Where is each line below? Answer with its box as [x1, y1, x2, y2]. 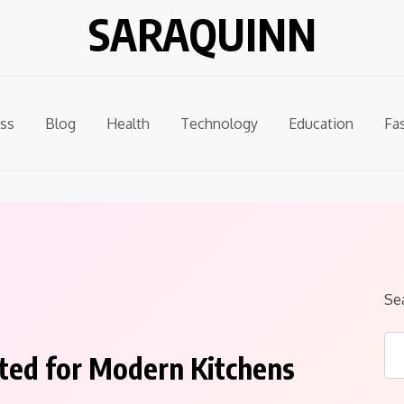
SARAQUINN [87, 7, 317, 61]
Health [106, 115, 150, 133]
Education [289, 115, 353, 133]
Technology [180, 115, 258, 133]
